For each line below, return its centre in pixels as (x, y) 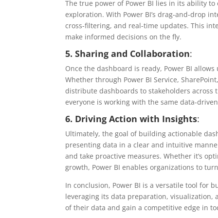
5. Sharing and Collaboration (128, 54)
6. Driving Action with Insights (131, 119)
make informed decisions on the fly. (124, 37)
